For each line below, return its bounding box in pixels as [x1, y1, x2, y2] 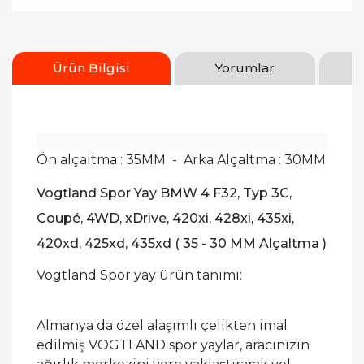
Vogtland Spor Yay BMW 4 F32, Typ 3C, [37, 185, 292, 201]
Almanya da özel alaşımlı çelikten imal [37, 318, 288, 333]
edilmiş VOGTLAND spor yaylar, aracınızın [37, 337, 310, 353]
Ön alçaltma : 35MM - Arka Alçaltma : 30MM [37, 152, 326, 167]
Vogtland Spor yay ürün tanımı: [37, 267, 242, 283]
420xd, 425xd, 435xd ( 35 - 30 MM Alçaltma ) [37, 236, 327, 251]
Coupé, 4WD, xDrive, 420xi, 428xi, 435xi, [37, 210, 294, 226]
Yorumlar [215, 60, 275, 76]
